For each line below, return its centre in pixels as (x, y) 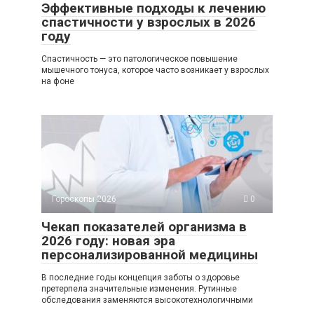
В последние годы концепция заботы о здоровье (141, 278)
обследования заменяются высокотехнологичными (147, 300)
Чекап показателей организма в (144, 227)
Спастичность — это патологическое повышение (139, 59)
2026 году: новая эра (108, 241)
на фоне (58, 81)
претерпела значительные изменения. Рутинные (139, 289)
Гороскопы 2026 (84, 199)
